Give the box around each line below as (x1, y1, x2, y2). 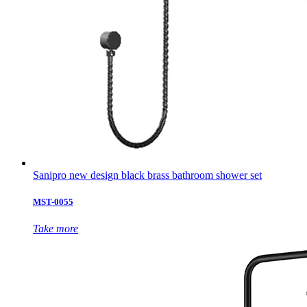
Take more (33, 223, 78, 235)
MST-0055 (33, 197, 73, 207)
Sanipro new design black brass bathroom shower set (33, 169, 262, 181)
